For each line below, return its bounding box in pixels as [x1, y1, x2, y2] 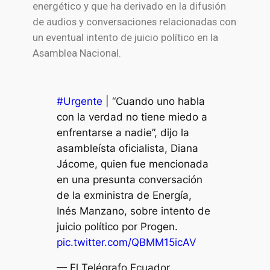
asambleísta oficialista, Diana [56, 142, 198, 154]
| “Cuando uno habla [102, 95, 205, 107]
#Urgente [56, 95, 102, 107]
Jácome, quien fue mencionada [56, 157, 209, 170]
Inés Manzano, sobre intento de [56, 204, 210, 217]
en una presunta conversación [56, 173, 202, 186]
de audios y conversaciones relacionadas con [32, 16, 236, 28]
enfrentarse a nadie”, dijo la [56, 126, 189, 139]
